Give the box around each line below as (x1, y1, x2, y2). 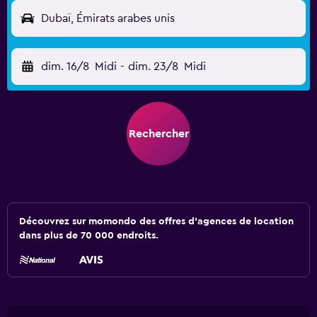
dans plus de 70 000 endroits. (19, 231, 158, 241)
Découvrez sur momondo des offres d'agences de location (19, 217, 294, 226)
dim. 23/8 (127, 61, 178, 72)
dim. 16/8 (41, 61, 89, 72)
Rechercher (128, 128, 189, 139)
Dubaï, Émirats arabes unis (41, 13, 175, 24)
